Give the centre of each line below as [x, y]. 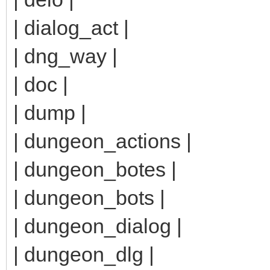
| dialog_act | [71, 27]
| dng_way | [65, 56]
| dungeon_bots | [89, 197]
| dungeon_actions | [102, 141]
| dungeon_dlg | [84, 254]
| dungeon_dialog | [98, 226]
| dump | [50, 112]
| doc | [41, 84]
